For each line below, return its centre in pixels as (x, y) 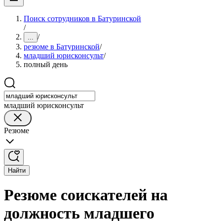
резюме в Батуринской (62, 47)
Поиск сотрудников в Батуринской (82, 18)
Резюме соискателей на (86, 195)
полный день (46, 64)
